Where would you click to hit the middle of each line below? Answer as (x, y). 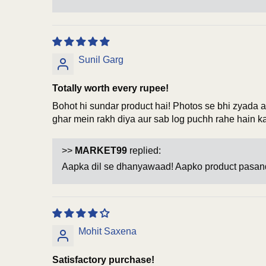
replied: (144, 150)
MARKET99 (101, 150)
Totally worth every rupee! (110, 88)
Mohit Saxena (107, 231)
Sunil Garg (101, 59)
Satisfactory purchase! (103, 259)
